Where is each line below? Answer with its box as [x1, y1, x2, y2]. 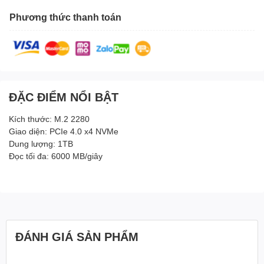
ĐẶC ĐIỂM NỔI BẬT [9, 90, 118, 104]
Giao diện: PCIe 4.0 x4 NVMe [9, 126, 118, 137]
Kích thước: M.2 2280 [9, 114, 90, 124]
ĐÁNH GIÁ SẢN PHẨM [15, 229, 138, 244]
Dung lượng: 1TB [9, 138, 73, 149]
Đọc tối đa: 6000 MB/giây [9, 151, 103, 161]
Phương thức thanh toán [9, 11, 121, 22]
